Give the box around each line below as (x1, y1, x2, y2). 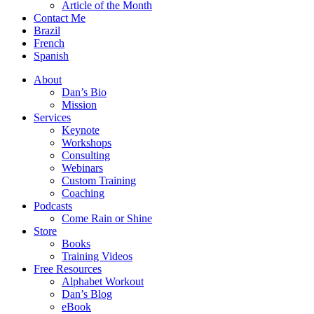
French (34, 37, 64, 49)
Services (34, 111, 71, 123)
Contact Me (34, 12, 86, 24)
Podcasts (34, 200, 72, 212)
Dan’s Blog (62, 288, 112, 300)
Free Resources (34, 263, 102, 275)
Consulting (62, 149, 110, 161)
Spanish (34, 50, 69, 62)
